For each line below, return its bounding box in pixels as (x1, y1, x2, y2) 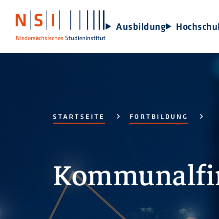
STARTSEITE (53, 111, 105, 121)
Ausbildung (116, 20, 166, 33)
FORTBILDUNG (130, 111, 188, 121)
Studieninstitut (65, 34, 106, 42)
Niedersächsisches (16, 34, 64, 42)
